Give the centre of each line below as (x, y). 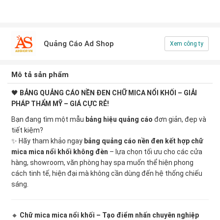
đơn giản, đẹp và (179, 119)
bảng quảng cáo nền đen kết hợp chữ (144, 141)
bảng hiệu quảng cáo (119, 119)
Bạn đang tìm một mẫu (48, 119)
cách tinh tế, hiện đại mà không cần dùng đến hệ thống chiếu (107, 173)
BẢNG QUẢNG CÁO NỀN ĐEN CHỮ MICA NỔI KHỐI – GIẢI (108, 93)
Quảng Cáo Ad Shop (79, 43)
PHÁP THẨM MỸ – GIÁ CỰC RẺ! (60, 103)
